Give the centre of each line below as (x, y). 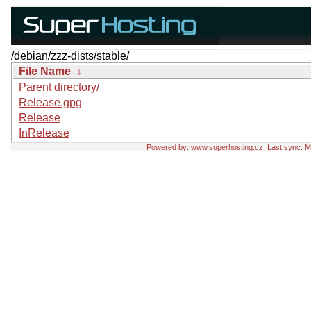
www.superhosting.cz (227, 147)
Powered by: (168, 147)
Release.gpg (50, 102)
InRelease (44, 133)
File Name (45, 71)
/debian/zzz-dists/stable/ (70, 56)
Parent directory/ (59, 87)
